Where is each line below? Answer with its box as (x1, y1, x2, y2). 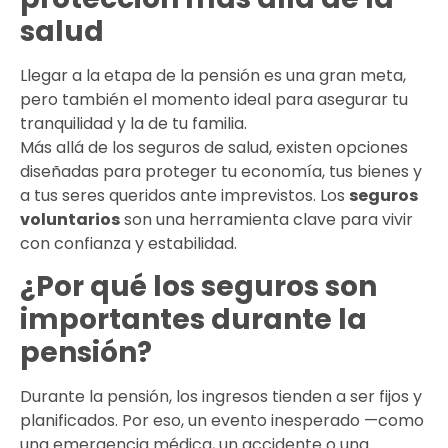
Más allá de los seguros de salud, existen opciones (20, 135, 408, 159)
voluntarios (20, 207, 120, 231)
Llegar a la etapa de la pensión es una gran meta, (20, 63, 406, 87)
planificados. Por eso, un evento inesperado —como (20, 409, 424, 433)
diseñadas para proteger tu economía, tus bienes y (20, 159, 422, 183)
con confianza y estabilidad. (20, 231, 237, 255)
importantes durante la (20, 300, 367, 340)
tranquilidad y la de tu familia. (20, 111, 247, 135)
